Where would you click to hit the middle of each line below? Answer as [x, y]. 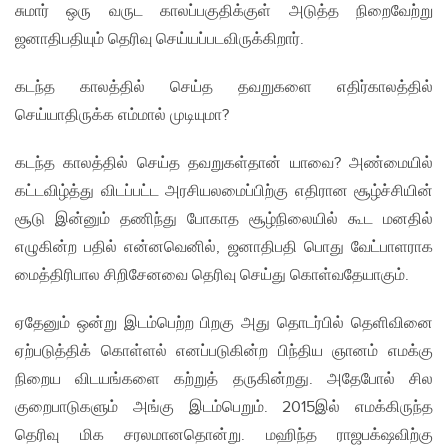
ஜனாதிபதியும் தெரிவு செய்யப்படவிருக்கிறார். [159, 40]
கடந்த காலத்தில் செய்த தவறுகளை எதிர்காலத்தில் [224, 88]
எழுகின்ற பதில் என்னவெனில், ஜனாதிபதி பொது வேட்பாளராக [224, 248]
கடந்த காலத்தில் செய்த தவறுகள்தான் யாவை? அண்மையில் [224, 164]
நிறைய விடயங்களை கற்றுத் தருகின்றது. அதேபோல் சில [224, 380]
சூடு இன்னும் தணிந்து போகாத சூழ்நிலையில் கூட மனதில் [224, 220]
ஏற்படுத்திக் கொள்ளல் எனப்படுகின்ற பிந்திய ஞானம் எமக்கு [224, 352]
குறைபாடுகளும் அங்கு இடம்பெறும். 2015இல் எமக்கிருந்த [224, 408]
